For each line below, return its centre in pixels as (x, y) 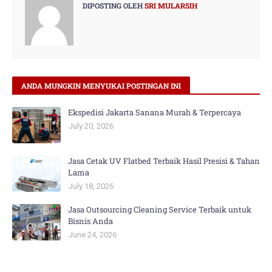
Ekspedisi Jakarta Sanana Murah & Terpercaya (155, 112)
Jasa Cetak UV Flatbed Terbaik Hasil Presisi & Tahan (164, 161)
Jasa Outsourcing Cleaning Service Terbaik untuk (160, 209)
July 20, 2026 (91, 126)
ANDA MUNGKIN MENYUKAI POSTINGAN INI (101, 86)
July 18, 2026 (91, 186)
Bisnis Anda (90, 221)
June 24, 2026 (93, 235)
